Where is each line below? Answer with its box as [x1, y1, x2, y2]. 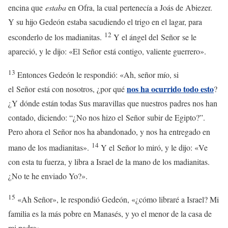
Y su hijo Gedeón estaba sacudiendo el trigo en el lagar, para [8, 16, 202, 27]
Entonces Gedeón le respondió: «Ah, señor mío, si [17, 69, 179, 80]
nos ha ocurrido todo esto [127, 83, 214, 95]
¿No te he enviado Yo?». [8, 170, 88, 181]
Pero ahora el [8, 126, 53, 137]
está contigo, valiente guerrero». [101, 45, 206, 56]
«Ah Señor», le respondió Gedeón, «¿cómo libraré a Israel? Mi [17, 193, 219, 205]
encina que [8, 2, 45, 13]
